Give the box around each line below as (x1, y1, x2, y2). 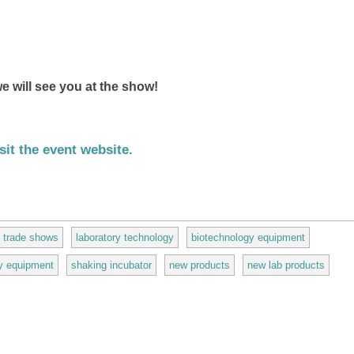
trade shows (3, 231, 58, 243)
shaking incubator (71, 258, 152, 271)
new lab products (247, 258, 325, 271)
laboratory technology (76, 231, 174, 243)
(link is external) (133, 141, 235, 157)
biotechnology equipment (191, 231, 305, 243)
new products (169, 258, 230, 271)
